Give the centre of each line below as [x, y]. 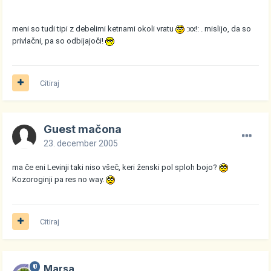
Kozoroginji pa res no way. [59, 179]
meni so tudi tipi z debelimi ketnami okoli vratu [94, 28]
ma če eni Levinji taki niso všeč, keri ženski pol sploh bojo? [116, 167]
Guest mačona [83, 129]
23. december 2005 [81, 143]
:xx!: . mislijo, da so [218, 28]
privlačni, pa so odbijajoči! [59, 41]
